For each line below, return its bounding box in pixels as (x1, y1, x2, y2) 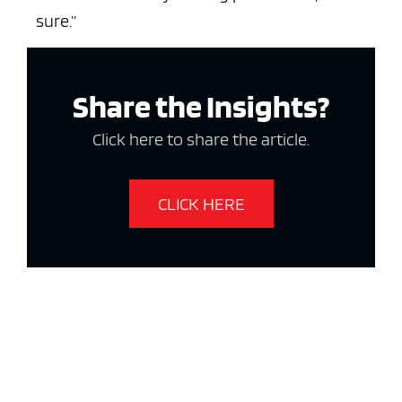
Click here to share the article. (92, 128, 310, 151)
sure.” (36, 10, 76, 32)
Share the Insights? (73, 86, 329, 127)
